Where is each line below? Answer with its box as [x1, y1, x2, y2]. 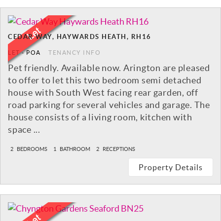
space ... [8, 124, 40, 135]
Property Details [139, 163, 203, 172]
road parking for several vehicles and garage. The [8, 100, 210, 110]
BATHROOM [59, 146, 90, 152]
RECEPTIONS [102, 146, 135, 152]
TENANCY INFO [48, 49, 101, 56]
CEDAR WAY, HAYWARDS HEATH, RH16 [8, 33, 151, 41]
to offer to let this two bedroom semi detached [8, 75, 202, 86]
